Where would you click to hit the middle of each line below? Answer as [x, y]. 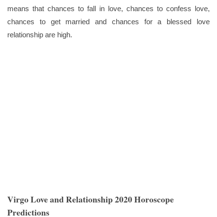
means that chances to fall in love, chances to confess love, [108, 9]
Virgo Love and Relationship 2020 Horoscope [91, 199]
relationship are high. [40, 35]
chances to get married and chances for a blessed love [108, 22]
